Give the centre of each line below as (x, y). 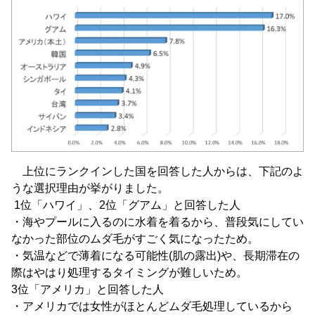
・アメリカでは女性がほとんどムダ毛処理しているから (152, 307)
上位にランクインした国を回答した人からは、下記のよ (157, 172)
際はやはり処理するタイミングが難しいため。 (129, 273)
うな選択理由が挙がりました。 (90, 188)
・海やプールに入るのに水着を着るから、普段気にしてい (157, 222)
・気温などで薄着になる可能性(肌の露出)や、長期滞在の (155, 256)
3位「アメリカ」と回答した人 (88, 290)
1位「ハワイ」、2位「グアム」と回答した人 (126, 205)
